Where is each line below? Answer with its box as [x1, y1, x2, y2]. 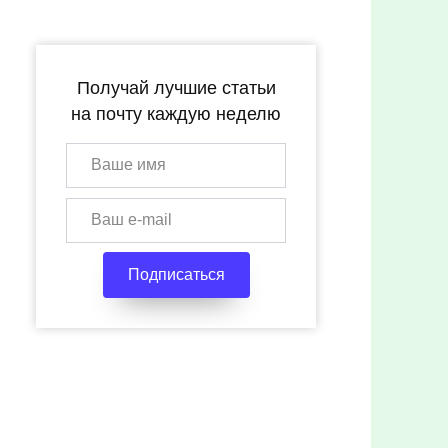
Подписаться [127, 266, 225, 284]
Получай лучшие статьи [76, 77, 276, 98]
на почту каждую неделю [71, 103, 281, 124]
